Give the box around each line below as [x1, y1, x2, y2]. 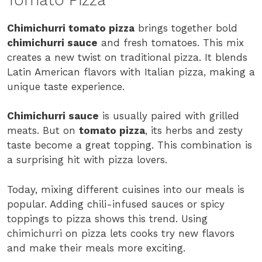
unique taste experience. [7, 80, 125, 92]
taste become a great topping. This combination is [7, 139, 252, 151]
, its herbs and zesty [145, 125, 243, 137]
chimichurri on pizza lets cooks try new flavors [7, 227, 235, 239]
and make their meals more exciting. [7, 242, 185, 254]
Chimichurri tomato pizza [7, 22, 135, 34]
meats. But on [7, 125, 79, 137]
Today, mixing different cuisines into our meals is [7, 183, 244, 195]
